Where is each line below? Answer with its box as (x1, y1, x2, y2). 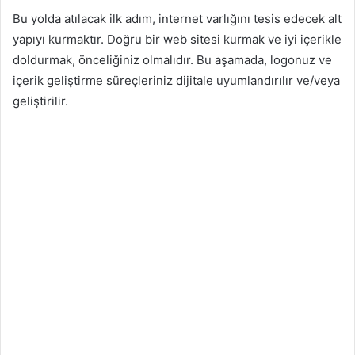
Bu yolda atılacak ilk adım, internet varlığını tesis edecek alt (13, 10, 342, 26)
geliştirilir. (13, 93, 68, 109)
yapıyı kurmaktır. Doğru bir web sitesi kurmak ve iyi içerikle (13, 31, 342, 47)
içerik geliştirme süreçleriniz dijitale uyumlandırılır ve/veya (13, 72, 340, 88)
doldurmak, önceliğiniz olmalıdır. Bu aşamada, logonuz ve (13, 52, 332, 67)
